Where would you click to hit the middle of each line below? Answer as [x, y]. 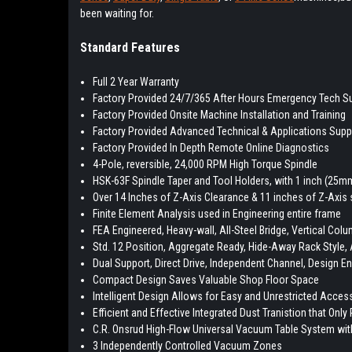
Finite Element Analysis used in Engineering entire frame [217, 214]
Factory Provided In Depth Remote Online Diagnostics [211, 148]
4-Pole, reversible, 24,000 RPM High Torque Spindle [205, 165]
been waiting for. [117, 14]
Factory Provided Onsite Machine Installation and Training [220, 115]
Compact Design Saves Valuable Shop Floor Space [206, 280]
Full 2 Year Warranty [136, 82]
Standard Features [130, 48]
